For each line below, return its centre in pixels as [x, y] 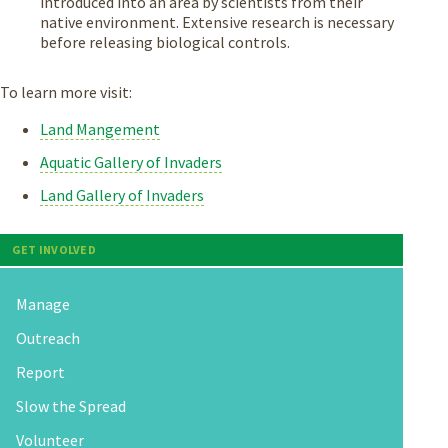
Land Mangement [100, 129]
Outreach [48, 337]
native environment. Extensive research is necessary [217, 22]
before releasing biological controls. [166, 42]
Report [40, 371]
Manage [43, 303]
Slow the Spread [71, 405]
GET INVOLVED [54, 250]
